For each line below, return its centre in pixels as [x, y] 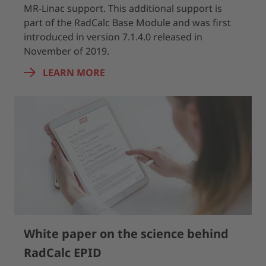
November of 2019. [66, 51]
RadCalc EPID [63, 253]
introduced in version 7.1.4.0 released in [113, 37]
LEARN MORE [74, 72]
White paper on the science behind [126, 234]
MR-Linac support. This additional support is [123, 8]
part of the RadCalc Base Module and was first [127, 23]
